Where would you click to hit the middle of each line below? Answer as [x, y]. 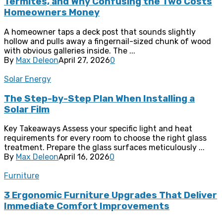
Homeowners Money [52, 13]
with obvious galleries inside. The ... [70, 51]
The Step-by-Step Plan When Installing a [99, 98]
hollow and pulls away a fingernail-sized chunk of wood [108, 41]
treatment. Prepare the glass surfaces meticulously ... [104, 148]
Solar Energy [28, 79]
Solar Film [27, 109]
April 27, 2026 [84, 60]
